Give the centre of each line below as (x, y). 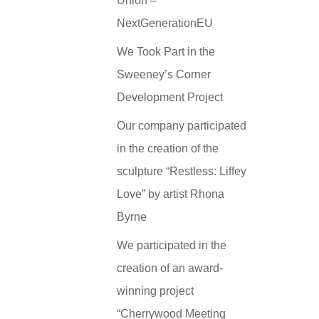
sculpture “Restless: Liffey (182, 171)
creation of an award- (170, 268)
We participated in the (172, 245)
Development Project (170, 97)
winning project (156, 291)
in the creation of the (168, 148)
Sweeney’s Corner (164, 74)
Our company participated (182, 125)
